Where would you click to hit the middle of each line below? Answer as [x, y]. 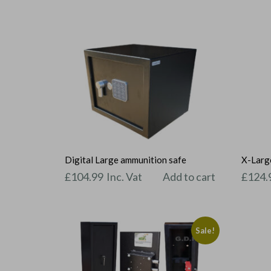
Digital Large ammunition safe [126, 160]
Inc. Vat [124, 176]
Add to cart [189, 176]
